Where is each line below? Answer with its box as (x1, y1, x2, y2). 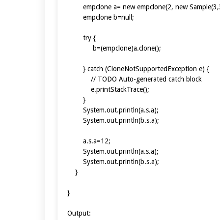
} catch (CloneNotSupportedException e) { (67, 64, 209, 73)
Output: (67, 209, 91, 217)
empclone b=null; (67, 13, 134, 21)
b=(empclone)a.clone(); (67, 44, 161, 52)
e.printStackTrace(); (67, 85, 149, 93)
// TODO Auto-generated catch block (67, 75, 202, 83)
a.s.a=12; (67, 137, 110, 145)
